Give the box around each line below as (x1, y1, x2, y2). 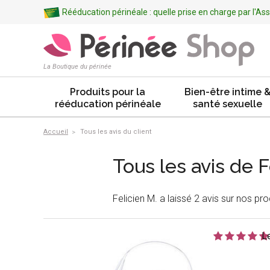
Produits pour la (70, 86, 145, 98)
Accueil (43, 128, 68, 136)
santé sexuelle (193, 98, 262, 110)
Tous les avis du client (78, 128, 151, 136)
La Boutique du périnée (43, 63, 111, 71)
